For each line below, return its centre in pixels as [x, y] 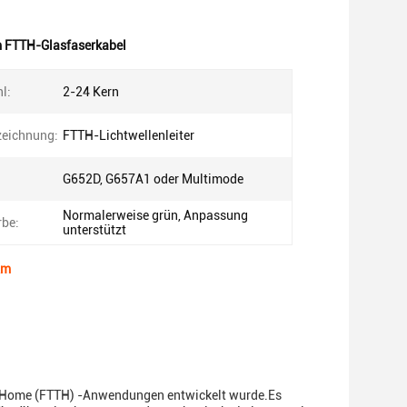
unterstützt [94, 230]
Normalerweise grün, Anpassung [155, 215]
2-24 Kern [91, 92]
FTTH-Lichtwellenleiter [129, 135]
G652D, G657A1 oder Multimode [153, 179]
